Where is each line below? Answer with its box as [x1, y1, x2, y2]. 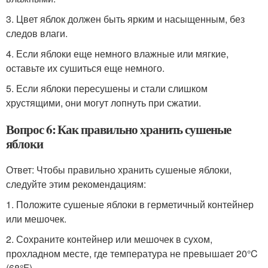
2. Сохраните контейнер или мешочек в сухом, [6, 232, 212, 246]
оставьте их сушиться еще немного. [6, 61, 165, 75]
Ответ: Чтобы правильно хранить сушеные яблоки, [6, 163, 232, 177]
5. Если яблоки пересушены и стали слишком [6, 81, 208, 96]
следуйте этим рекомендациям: [6, 177, 146, 191]
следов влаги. [6, 26, 68, 41]
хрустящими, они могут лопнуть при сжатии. [6, 96, 201, 110]
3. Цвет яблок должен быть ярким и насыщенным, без [6, 12, 245, 26]
